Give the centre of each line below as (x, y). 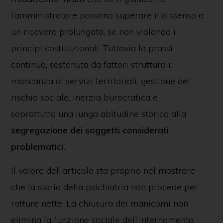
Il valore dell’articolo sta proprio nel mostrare (103, 170)
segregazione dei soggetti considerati (90, 130)
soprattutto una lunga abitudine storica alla (98, 114)
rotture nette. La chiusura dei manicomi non (99, 203)
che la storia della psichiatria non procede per (104, 187)
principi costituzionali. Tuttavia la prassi (92, 48)
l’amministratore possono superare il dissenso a (107, 15)
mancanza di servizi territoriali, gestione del (100, 81)
